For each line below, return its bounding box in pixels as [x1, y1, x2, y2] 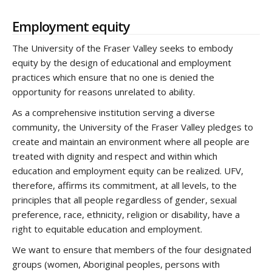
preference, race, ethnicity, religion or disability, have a [12, 208, 240, 220]
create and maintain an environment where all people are [12, 135, 250, 148]
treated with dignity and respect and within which [12, 150, 217, 162]
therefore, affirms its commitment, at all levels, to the [12, 179, 237, 191]
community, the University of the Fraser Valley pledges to [12, 121, 253, 133]
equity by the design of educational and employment [12, 56, 231, 69]
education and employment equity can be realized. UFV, [12, 165, 243, 177]
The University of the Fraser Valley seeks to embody [12, 42, 233, 54]
